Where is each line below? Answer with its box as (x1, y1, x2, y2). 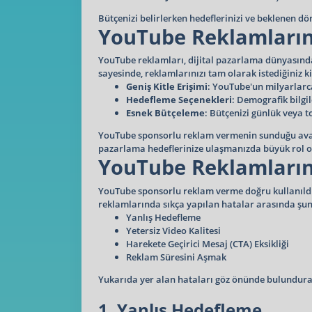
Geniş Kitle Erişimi (126, 80, 208, 93)
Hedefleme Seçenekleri (126, 93, 232, 106)
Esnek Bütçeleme (126, 107, 205, 119)
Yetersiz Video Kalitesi (126, 224, 221, 237)
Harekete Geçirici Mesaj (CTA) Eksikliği (126, 237, 289, 250)
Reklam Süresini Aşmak (126, 250, 226, 263)
